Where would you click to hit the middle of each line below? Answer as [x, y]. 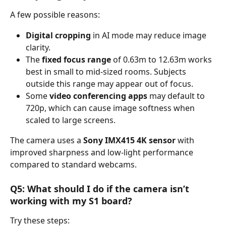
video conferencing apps [98, 96]
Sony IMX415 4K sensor [129, 140]
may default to [177, 96]
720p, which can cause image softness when [111, 108]
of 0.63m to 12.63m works [162, 59]
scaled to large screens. [71, 120]
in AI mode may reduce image [150, 35]
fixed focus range [76, 59]
